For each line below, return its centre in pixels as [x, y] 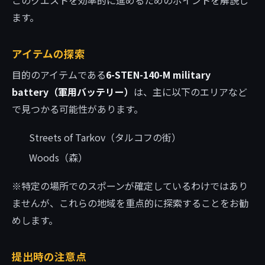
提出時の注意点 [49, 256]
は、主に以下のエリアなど [190, 92]
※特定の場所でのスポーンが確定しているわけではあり [130, 186]
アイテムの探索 [49, 53]
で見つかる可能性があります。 [77, 109]
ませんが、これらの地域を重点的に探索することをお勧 [130, 203]
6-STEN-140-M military [158, 75]
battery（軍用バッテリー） [73, 92]
